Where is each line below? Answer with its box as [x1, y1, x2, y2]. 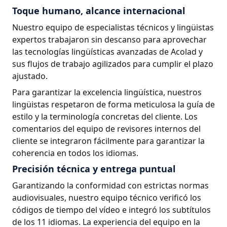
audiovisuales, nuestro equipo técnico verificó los [12, 192, 201, 203]
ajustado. [12, 70, 48, 82]
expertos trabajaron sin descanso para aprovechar [12, 34, 207, 45]
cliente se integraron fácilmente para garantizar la [12, 135, 205, 146]
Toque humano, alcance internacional [12, 5, 185, 17]
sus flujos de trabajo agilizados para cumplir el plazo [12, 58, 213, 69]
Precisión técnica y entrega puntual [12, 163, 176, 175]
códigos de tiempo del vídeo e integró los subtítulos [12, 204, 211, 215]
